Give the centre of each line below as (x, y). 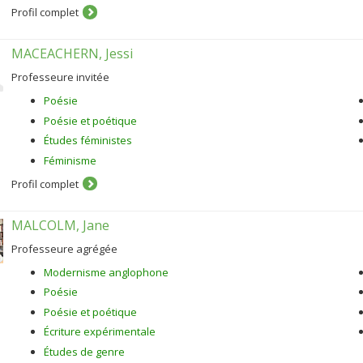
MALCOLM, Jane (60, 225)
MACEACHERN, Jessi (72, 53)
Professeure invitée (60, 77)
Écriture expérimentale (100, 331)
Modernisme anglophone (106, 272)
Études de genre (84, 351)
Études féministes (88, 140)
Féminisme (70, 160)
